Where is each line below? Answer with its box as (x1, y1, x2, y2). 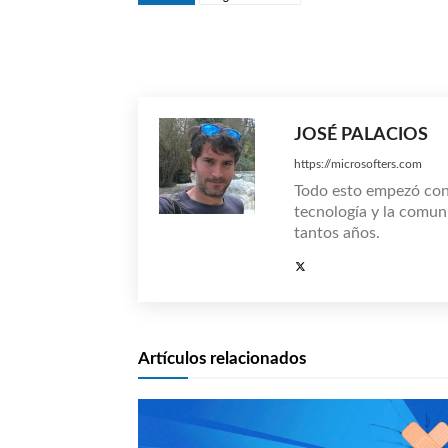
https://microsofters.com (294, 157, 422, 170)
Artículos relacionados (138, 349, 306, 367)
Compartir (329, 42, 379, 54)
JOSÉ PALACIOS (294, 125, 428, 144)
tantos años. (294, 224, 380, 241)
